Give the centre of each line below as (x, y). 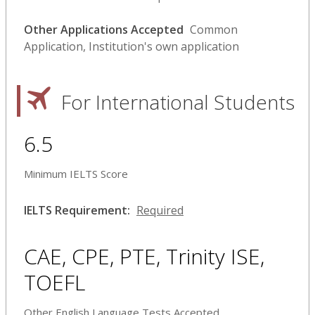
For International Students (178, 102)
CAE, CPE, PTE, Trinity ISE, (144, 256)
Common (214, 29)
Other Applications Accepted (104, 29)
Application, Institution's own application (131, 46)
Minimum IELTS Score (76, 173)
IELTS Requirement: (77, 210)
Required (160, 210)
